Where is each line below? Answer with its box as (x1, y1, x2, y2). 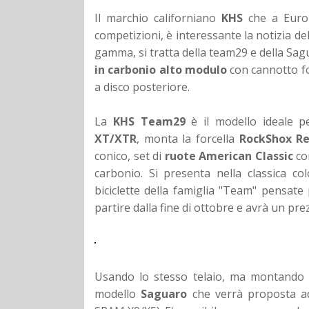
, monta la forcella (137, 130, 239, 146)
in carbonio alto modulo (94, 61, 227, 77)
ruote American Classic (164, 148, 293, 163)
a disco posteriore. (94, 79, 190, 94)
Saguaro (141, 286, 188, 301)
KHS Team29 (112, 113, 186, 129)
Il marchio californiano (94, 10, 222, 26)
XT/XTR (94, 130, 137, 146)
